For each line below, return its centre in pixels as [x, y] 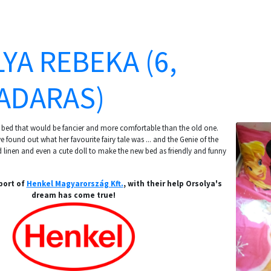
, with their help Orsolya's [172, 184]
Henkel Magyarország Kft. [75, 184]
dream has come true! [73, 195]
